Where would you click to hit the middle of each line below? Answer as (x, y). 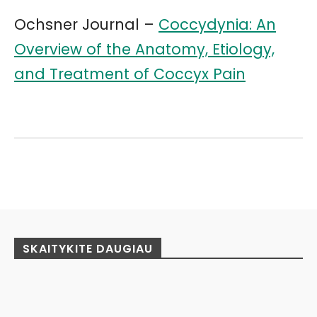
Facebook (67, 174)
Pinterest (155, 174)
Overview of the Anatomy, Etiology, (144, 50)
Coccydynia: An (217, 25)
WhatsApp (248, 174)
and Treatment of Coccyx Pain (130, 74)
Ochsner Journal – (86, 25)
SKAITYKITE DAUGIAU (88, 249)
